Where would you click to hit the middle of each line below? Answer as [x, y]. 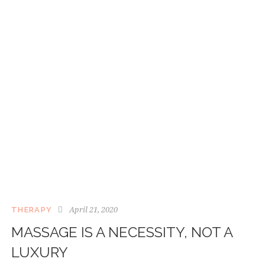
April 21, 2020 [93, 210]
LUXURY [40, 253]
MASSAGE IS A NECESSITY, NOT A [122, 232]
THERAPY [32, 210]
